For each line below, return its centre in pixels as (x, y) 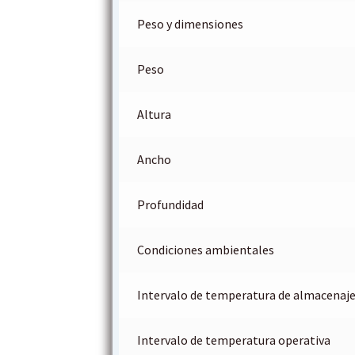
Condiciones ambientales (205, 250)
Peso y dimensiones (190, 24)
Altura (154, 115)
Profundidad (170, 205)
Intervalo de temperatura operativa (233, 340)
